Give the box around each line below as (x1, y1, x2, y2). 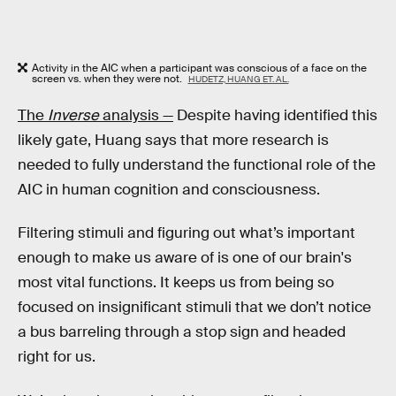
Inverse (48, 105, 99, 125)
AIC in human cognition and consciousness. (18, 179, 320, 199)
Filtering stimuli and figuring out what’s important (18, 224, 355, 243)
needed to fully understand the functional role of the (18, 155, 376, 174)
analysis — (99, 105, 173, 125)
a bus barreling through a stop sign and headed (18, 323, 346, 342)
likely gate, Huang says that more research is (18, 130, 329, 149)
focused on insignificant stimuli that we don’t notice (18, 298, 371, 317)
